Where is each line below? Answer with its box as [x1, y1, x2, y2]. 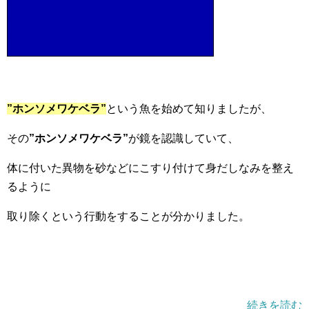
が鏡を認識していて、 [128, 132, 239, 145]
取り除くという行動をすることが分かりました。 [7, 210, 250, 223]
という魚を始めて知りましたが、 [106, 103, 272, 115]
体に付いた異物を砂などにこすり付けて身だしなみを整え [7, 162, 294, 175]
